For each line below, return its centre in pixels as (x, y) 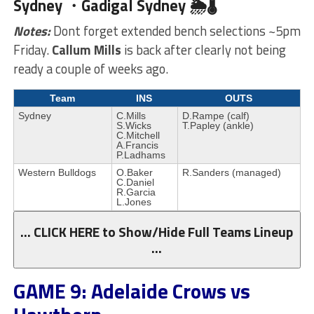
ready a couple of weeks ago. (90, 68)
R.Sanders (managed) (231, 172)
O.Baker (134, 172)
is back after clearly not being (205, 49)
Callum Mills (88, 49)
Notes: (32, 30)
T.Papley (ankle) (218, 125)
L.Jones (134, 202)
